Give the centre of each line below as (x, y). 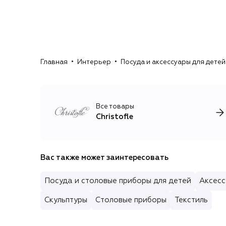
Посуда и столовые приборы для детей (118, 181)
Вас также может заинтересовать (104, 157)
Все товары (115, 107)
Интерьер (94, 63)
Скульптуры (66, 200)
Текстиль (191, 200)
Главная (54, 63)
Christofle (115, 117)
